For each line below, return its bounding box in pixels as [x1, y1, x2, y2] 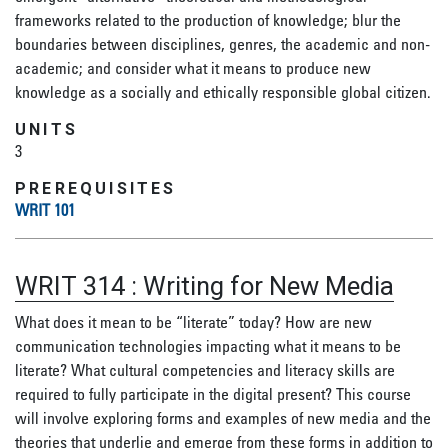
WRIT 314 [15, 271, 125, 301]
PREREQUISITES [15, 179, 177, 198]
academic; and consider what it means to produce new [15, 58, 371, 78]
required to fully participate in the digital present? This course [15, 384, 411, 404]
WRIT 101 [15, 200, 75, 220]
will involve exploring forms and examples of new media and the [15, 408, 431, 428]
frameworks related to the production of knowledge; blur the [15, 10, 401, 30]
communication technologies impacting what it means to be [15, 336, 401, 356]
